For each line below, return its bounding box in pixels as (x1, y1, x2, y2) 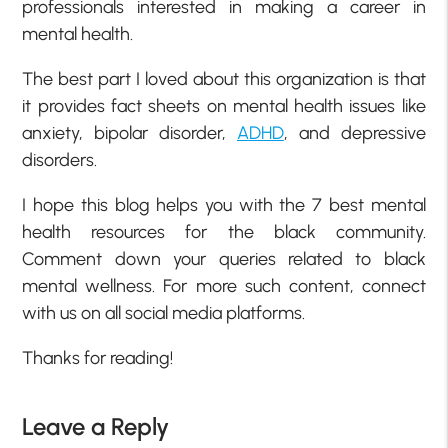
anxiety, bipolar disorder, (22, 121, 237, 144)
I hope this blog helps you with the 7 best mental (22, 193, 426, 216)
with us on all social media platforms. (22, 301, 306, 324)
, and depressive (283, 121, 426, 144)
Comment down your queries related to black (22, 247, 426, 270)
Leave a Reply (22, 411, 170, 441)
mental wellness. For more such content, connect (22, 274, 426, 297)
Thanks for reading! (22, 346, 174, 369)
